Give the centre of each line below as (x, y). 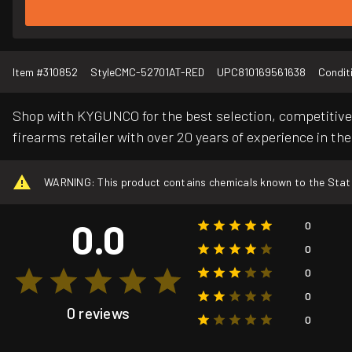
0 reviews (98, 313)
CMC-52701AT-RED (159, 72)
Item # (28, 72)
